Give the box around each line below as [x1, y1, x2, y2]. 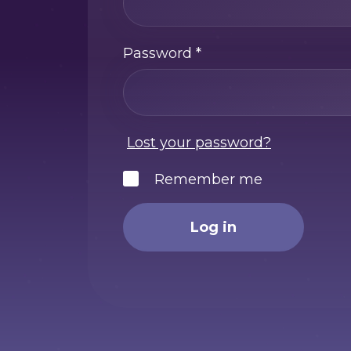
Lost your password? [127, 133, 271, 151]
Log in [190, 219, 237, 237]
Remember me [154, 171, 262, 189]
